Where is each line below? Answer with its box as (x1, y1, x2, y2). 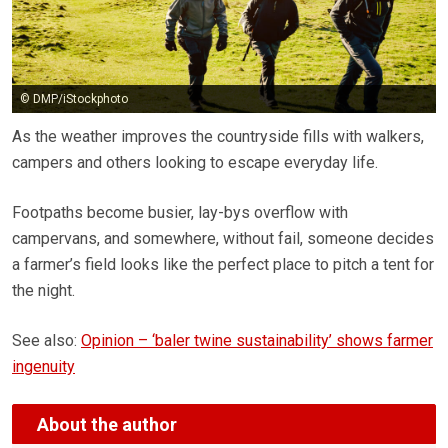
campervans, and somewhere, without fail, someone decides (12, 229, 434, 249)
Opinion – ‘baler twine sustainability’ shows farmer (81, 331, 433, 351)
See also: (12, 331, 81, 351)
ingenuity (12, 357, 75, 377)
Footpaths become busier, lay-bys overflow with (12, 203, 348, 223)
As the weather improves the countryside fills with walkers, (12, 127, 424, 147)
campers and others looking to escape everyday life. (12, 153, 378, 173)
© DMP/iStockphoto (20, 91, 128, 106)
